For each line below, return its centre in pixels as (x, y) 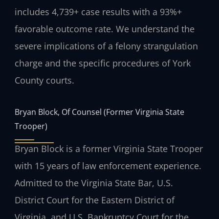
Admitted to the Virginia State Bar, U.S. (94, 183)
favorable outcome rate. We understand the (105, 29)
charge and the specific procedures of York (103, 63)
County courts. (44, 80)
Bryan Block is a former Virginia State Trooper (109, 148)
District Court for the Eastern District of (95, 200)
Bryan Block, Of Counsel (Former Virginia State (99, 111)
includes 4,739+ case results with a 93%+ (98, 12)
